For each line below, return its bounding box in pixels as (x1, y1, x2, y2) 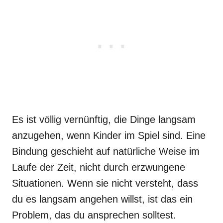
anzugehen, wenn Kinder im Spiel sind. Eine (12, 130, 206, 141)
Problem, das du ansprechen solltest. (12, 210, 176, 221)
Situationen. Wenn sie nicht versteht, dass (12, 178, 198, 189)
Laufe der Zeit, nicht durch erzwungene (12, 162, 185, 173)
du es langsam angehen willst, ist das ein (12, 194, 193, 205)
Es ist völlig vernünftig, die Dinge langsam (12, 114, 196, 125)
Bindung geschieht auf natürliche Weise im (12, 146, 200, 157)
